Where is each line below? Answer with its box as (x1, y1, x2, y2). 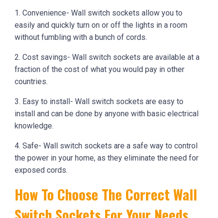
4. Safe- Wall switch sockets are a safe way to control (15, 141, 198, 151)
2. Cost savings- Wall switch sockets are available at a (15, 53, 200, 62)
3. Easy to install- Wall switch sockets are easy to (15, 97, 183, 107)
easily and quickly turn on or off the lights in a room (15, 20, 187, 30)
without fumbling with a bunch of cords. (15, 33, 147, 42)
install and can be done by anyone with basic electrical (15, 109, 199, 119)
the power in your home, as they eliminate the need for (15, 153, 199, 163)
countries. (15, 77, 48, 87)
